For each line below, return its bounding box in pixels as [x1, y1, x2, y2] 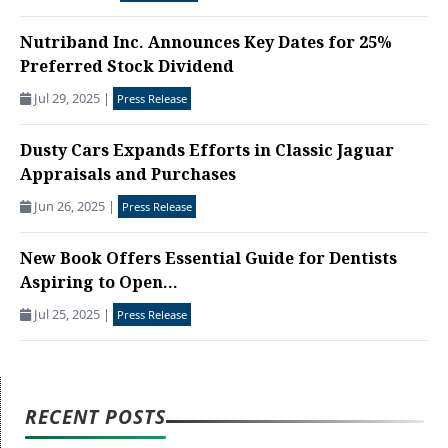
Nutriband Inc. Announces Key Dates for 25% [20, 31, 392, 59]
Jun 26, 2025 [31, 197, 108, 216]
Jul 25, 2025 [31, 305, 103, 324]
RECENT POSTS [25, 403, 166, 431]
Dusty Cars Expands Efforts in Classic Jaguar [20, 139, 394, 167]
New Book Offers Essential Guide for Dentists [20, 247, 397, 275]
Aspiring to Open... [20, 271, 178, 299]
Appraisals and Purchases [20, 163, 236, 191]
